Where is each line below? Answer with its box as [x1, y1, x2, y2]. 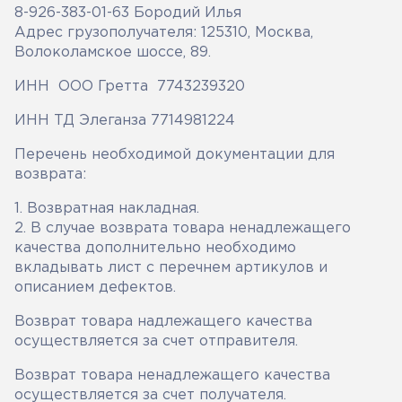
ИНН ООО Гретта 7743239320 [14, 80, 245, 93]
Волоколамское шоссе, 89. [14, 46, 211, 59]
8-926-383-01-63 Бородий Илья [14, 6, 241, 20]
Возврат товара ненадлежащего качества [14, 369, 330, 382]
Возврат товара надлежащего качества [14, 315, 312, 328]
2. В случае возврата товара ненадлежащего [14, 222, 351, 235]
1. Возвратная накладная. [14, 202, 199, 215]
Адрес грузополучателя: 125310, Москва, [14, 26, 313, 39]
